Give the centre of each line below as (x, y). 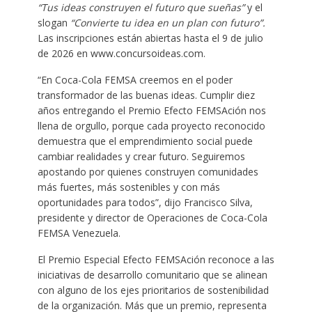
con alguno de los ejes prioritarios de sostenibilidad (153, 290)
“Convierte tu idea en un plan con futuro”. (167, 22)
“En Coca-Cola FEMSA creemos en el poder (135, 79)
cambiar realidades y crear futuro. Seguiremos (141, 156)
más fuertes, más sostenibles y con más (128, 187)
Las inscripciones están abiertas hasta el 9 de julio (150, 38)
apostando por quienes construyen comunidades (148, 171)
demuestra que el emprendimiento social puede (145, 141)
